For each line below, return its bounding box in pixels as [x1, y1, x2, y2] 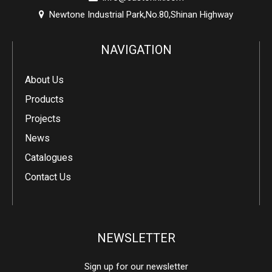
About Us [25, 74, 64, 86]
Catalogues [25, 152, 73, 164]
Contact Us [25, 171, 71, 183]
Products [25, 93, 64, 106]
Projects [25, 113, 61, 125]
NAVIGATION [100, 42, 172, 58]
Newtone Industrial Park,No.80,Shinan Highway [44, 9, 233, 21]
